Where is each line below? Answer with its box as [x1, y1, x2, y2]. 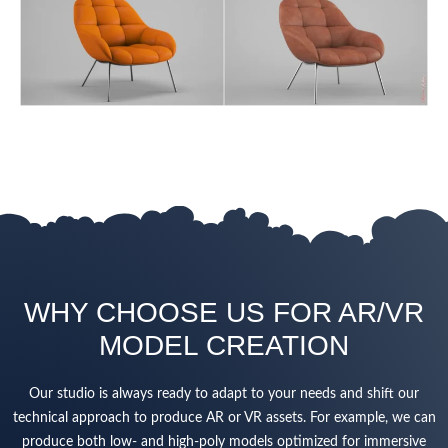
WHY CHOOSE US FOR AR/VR [24, 296, 424, 328]
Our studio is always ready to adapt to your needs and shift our [29, 386, 419, 401]
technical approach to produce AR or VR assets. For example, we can [12, 410, 436, 425]
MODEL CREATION [99, 329, 349, 361]
